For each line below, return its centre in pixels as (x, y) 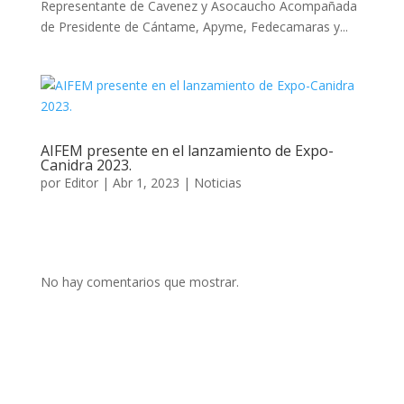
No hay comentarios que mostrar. (139, 282)
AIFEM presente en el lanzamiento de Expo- (187, 151)
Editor (81, 183)
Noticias (217, 183)
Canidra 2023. (86, 165)
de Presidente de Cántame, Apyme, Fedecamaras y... (194, 27)
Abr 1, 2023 (146, 183)
